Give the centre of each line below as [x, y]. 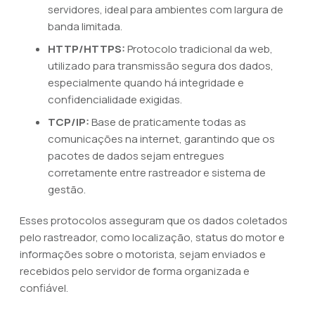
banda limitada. [85, 26]
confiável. [44, 288]
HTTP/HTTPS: [86, 49]
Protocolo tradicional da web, [199, 49]
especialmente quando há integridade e [146, 83]
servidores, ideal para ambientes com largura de [166, 9]
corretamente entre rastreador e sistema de [157, 173]
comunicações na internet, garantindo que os [161, 139]
